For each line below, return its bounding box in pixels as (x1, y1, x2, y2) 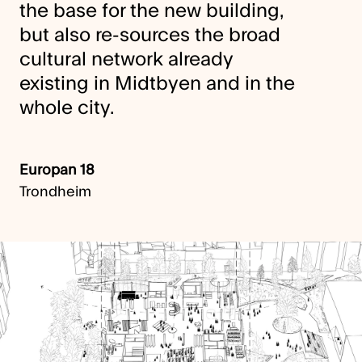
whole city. (19, 99, 114, 117)
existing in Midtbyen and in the (19, 74, 295, 93)
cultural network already (19, 50, 234, 69)
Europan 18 (19, 163, 95, 177)
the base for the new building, (19, 2, 283, 20)
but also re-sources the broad (19, 26, 280, 44)
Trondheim (19, 185, 91, 199)
